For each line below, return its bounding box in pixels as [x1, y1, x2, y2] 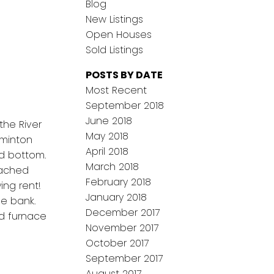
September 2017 [86, 251, 163, 266]
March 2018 [86, 160, 139, 174]
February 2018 [86, 175, 152, 190]
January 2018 [86, 190, 147, 205]
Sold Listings [86, 43, 144, 57]
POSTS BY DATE [86, 68, 163, 83]
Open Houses [86, 28, 152, 42]
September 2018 [86, 98, 165, 113]
